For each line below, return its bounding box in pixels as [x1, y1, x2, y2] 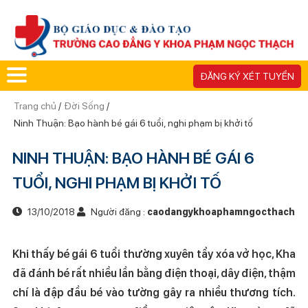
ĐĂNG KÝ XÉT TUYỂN [200, 70, 294, 82]
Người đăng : [88, 206, 147, 217]
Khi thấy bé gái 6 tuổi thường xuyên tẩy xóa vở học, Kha [12, 247, 296, 261]
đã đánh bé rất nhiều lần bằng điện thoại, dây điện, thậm [12, 266, 296, 280]
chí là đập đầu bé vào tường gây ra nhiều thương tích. [12, 285, 296, 299]
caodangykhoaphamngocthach [146, 206, 295, 217]
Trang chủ [13, 100, 58, 111]
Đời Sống [63, 100, 104, 111]
